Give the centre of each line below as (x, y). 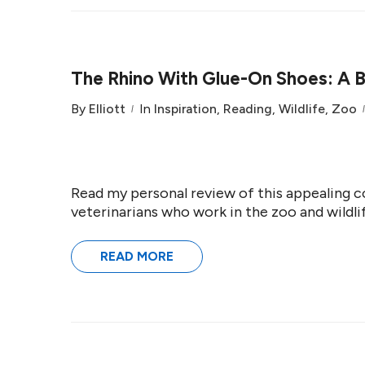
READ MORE (137, 256)
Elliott (107, 109)
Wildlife (302, 109)
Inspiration (185, 109)
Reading (248, 109)
